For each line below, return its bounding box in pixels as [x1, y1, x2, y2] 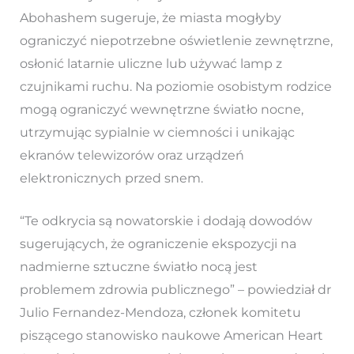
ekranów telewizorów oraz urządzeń [19, 147, 244, 163]
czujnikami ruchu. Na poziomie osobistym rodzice [19, 78, 332, 94]
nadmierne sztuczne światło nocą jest [19, 259, 258, 275]
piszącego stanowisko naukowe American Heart [19, 328, 323, 344]
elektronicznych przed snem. [19, 170, 203, 186]
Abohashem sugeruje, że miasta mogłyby [19, 9, 281, 25]
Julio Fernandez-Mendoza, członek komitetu [19, 305, 301, 321]
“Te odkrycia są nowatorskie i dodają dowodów [19, 213, 312, 229]
